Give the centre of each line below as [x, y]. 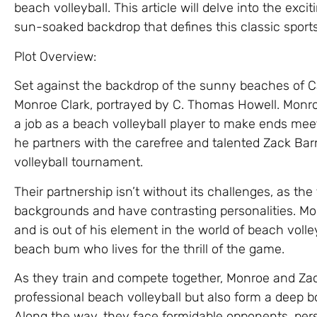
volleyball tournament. [79, 162]
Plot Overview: [55, 56]
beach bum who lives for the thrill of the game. [149, 249]
